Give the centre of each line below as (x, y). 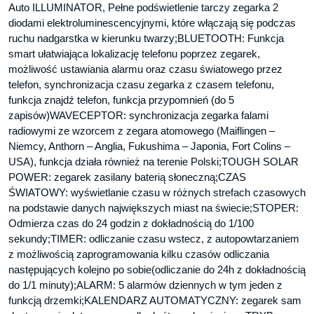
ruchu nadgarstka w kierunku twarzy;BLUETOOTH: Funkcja (146, 39)
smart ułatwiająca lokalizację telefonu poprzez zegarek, (134, 54)
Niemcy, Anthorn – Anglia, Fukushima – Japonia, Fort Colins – (149, 146)
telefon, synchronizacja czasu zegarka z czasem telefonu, (141, 85)
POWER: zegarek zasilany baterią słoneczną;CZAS (127, 177)
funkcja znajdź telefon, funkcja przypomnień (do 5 (121, 100)
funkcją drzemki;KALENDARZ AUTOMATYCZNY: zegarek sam (155, 301)
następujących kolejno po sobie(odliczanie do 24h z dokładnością (157, 270)
